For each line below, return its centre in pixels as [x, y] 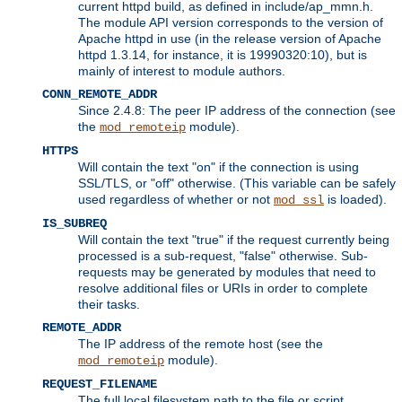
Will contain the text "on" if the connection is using [218, 166]
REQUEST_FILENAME [100, 384]
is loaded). [355, 199]
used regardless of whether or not [176, 199]
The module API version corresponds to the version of [231, 22]
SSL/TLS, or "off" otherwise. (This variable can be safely [237, 183]
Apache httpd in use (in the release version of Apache [230, 38]
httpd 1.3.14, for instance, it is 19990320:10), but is [223, 54]
